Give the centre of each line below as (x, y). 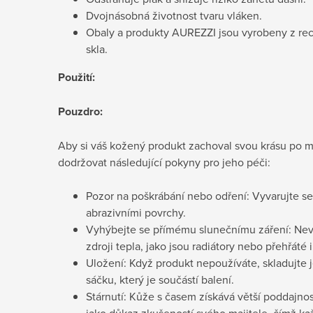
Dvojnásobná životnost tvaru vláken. (174, 15)
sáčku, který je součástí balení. (160, 279)
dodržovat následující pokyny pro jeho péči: (164, 162)
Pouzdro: (80, 111)
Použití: (77, 77)
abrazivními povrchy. (136, 212)
